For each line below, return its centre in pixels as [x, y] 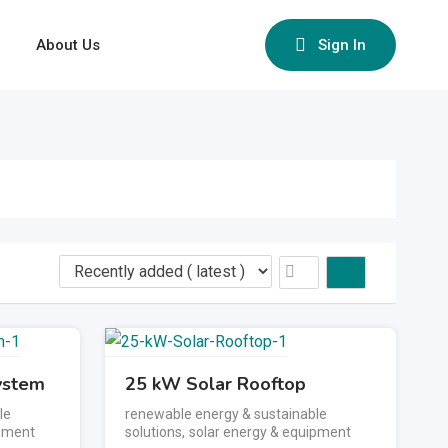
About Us [68, 45]
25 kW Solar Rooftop [216, 384]
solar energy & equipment [270, 432]
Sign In [342, 45]
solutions [154, 432]
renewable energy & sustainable [226, 414]
